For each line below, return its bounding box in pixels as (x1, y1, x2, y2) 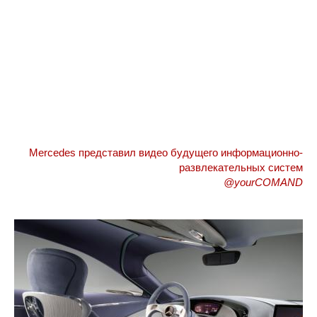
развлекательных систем (179, 161, 303, 173)
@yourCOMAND (224, 176, 303, 188)
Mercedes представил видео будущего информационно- (29, 146, 303, 158)
